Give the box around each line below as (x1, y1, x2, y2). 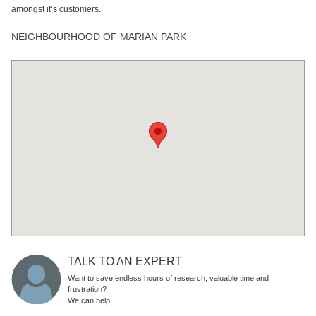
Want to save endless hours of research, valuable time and (67, 273, 269, 282)
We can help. (67, 296, 112, 305)
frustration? (67, 284, 107, 293)
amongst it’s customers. (11, 4, 101, 14)
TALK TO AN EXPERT (67, 255, 182, 267)
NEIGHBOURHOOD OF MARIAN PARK (11, 30, 186, 42)
